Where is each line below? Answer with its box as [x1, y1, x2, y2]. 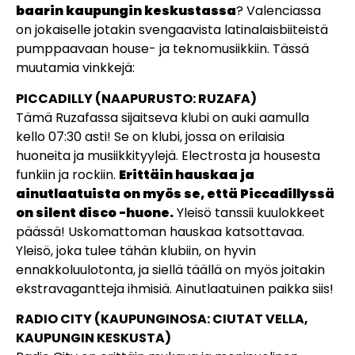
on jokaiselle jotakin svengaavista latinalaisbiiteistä [16, 21, 328, 40]
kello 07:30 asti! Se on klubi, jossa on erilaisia [16, 127, 284, 146]
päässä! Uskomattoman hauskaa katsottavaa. [16, 222, 304, 241]
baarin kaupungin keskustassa [16, 2, 236, 21]
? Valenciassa [236, 2, 321, 21]
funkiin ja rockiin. [16, 165, 119, 184]
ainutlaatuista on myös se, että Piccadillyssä [16, 184, 334, 203]
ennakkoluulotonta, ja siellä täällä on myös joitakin [16, 260, 325, 279]
